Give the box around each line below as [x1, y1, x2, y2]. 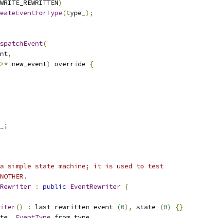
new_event [8, 60, 47, 68]
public [43, 182, 66, 191]
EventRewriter [70, 182, 121, 191]
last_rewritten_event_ [31, 203, 117, 211]
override [51, 60, 90, 68]
